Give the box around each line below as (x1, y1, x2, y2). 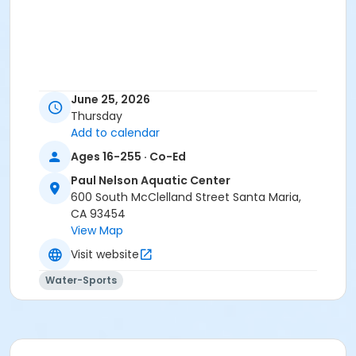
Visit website (71, 246, 139, 262)
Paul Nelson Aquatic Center (71, 172, 230, 189)
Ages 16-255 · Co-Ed (71, 148, 186, 164)
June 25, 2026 (71, 91, 150, 108)
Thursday (71, 108, 122, 125)
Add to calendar (71, 125, 160, 141)
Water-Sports (45, 273, 117, 288)
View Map (71, 222, 123, 239)
